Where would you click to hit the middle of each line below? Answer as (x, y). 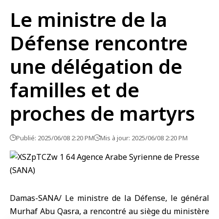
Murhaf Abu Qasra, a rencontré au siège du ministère (109, 211)
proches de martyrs (102, 113)
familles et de (75, 90)
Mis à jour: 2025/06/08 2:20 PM (144, 138)
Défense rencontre (99, 43)
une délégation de (96, 66)
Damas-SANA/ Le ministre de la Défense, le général (109, 198)
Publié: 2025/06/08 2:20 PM (55, 138)
